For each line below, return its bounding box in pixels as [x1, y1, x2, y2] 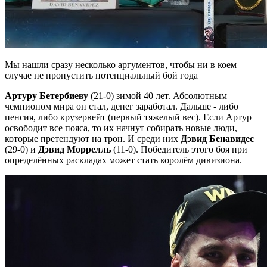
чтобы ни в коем [170, 59, 237, 70]
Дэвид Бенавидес [181, 133, 254, 144]
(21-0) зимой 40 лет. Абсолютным [88, 90, 227, 101]
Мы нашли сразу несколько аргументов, [5, 59, 170, 70]
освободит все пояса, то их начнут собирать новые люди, [5, 122, 237, 133]
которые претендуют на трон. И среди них [5, 133, 181, 144]
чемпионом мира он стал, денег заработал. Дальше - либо [5, 101, 238, 111]
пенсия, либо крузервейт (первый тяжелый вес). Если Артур [5, 111, 252, 122]
